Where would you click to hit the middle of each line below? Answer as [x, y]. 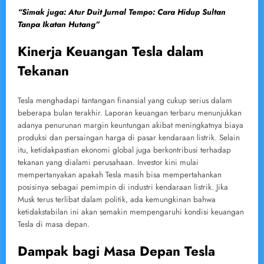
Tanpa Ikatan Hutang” [59, 25]
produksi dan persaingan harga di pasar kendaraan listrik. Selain [129, 137]
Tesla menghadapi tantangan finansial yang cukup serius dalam [125, 100]
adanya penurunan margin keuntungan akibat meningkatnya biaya [131, 125]
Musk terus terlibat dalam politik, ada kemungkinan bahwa [117, 199]
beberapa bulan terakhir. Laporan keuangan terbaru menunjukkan [130, 113]
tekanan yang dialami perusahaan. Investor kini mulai [108, 162]
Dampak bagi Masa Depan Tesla [116, 251]
